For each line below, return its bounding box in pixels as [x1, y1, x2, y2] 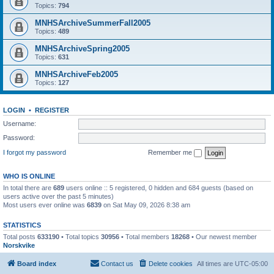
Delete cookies [149, 260, 193, 267]
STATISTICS [3, 221, 41, 229]
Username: [3, 119, 36, 127]
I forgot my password [3, 148, 66, 156]
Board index [17, 260, 56, 267]
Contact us [101, 260, 133, 267]
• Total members [119, 232, 171, 240]
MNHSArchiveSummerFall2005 [35, 18, 150, 28]
